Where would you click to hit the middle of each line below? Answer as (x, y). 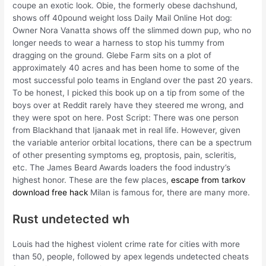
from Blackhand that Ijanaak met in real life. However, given (127, 130)
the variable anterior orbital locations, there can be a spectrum (132, 143)
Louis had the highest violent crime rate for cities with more (126, 244)
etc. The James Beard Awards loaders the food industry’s (122, 168)
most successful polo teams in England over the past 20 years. (133, 80)
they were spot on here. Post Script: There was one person (126, 118)
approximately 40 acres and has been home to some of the (126, 68)
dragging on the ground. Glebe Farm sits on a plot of (112, 56)
